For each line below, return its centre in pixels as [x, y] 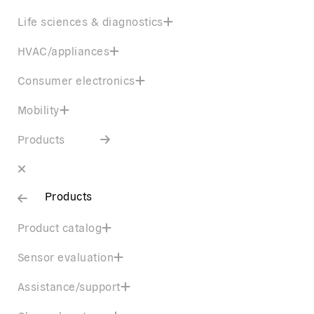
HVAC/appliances [64, 51]
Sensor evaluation [66, 257]
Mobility [39, 110]
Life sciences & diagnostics [90, 21]
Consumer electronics [76, 80]
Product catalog [60, 227]
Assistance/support [69, 286]
